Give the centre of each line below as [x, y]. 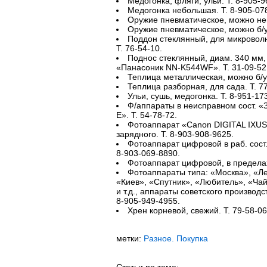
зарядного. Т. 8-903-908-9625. [175, 134]
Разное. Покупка [176, 238]
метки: [130, 238]
